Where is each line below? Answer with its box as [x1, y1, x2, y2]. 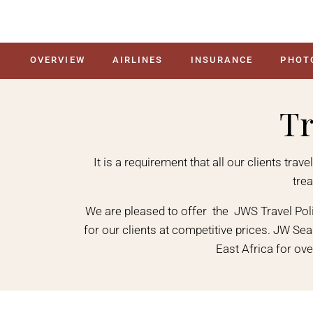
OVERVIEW [29, 54, 85, 65]
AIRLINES [112, 54, 163, 65]
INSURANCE [190, 54, 254, 65]
